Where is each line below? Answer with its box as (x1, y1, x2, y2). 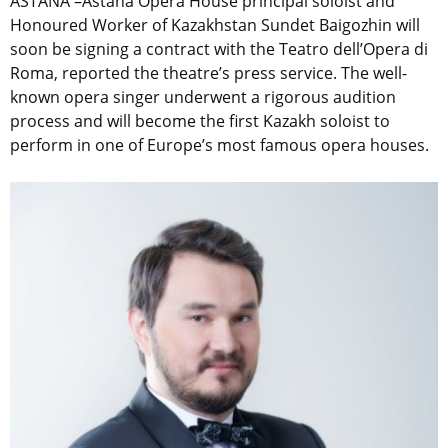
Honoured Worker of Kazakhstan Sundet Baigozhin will (10, 14, 420, 37)
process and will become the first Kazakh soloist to (10, 110, 390, 133)
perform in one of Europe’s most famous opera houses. (10, 134, 429, 157)
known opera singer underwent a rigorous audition (10, 86, 396, 109)
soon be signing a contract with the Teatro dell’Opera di (10, 38, 428, 61)
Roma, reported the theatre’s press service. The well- (10, 62, 407, 85)
